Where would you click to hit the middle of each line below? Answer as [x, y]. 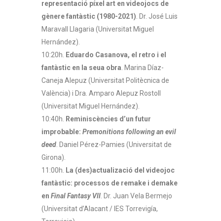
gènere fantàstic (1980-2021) [89, 17]
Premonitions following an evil [129, 132]
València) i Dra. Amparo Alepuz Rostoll [101, 93]
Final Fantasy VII [76, 196]
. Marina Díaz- [143, 68]
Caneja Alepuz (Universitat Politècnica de [105, 81]
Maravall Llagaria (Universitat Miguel [98, 29]
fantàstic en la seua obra [81, 68]
